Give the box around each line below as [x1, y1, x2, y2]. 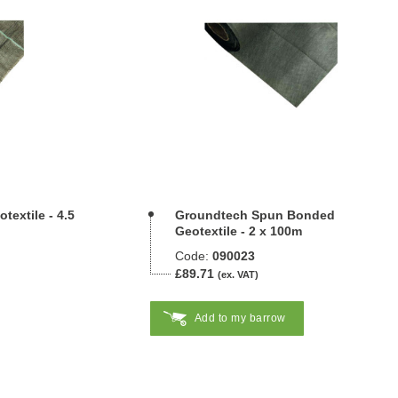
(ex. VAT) [217, 269, 259, 280]
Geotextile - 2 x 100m [174, 224, 302, 238]
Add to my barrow [194, 312, 286, 324]
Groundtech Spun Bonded [174, 208, 335, 222]
